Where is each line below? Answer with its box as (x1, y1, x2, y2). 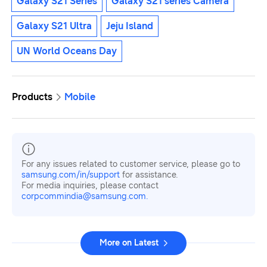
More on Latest (100, 238, 159, 249)
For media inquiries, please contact (21, 181, 159, 191)
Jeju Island (106, 20, 153, 32)
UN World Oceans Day (17, 45, 117, 57)
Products (12, 91, 52, 103)
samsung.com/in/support (21, 170, 120, 181)
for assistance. (120, 170, 178, 181)
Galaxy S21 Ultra (17, 20, 92, 32)
